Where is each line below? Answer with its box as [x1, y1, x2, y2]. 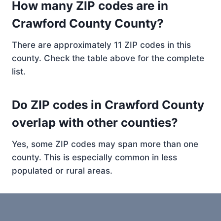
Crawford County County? [12, 16, 164, 31]
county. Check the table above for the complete [12, 53, 204, 63]
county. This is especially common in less [12, 152, 177, 162]
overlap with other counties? [12, 115, 178, 130]
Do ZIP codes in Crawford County [12, 98, 204, 112]
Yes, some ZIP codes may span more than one [12, 139, 198, 149]
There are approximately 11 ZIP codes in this [12, 40, 191, 50]
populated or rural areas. [12, 166, 112, 176]
